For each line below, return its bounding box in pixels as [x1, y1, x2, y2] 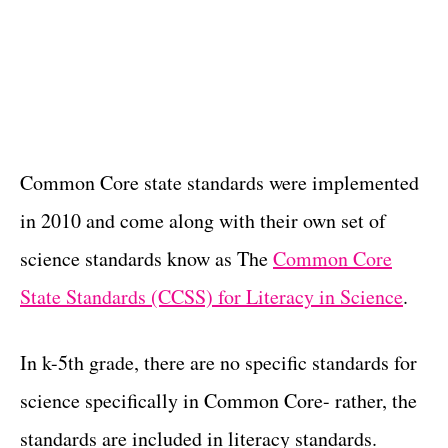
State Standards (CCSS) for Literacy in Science [20, 283, 403, 310]
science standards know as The [20, 245, 273, 272]
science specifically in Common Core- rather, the [20, 387, 417, 414]
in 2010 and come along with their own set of [20, 207, 386, 234]
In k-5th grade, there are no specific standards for [20, 349, 417, 376]
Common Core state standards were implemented [20, 169, 419, 196]
